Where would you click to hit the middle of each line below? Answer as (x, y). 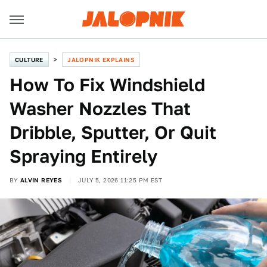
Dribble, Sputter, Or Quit (113, 132)
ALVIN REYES (41, 180)
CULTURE (29, 60)
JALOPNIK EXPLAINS (101, 60)
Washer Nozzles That (100, 108)
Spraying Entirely (83, 156)
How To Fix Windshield (107, 85)
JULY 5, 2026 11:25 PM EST (120, 180)
